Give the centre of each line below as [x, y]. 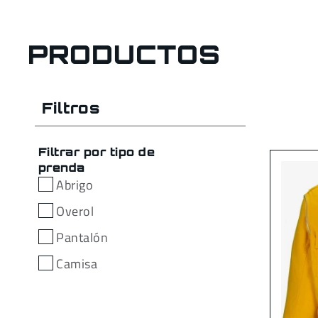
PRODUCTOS [124, 54]
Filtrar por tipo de [97, 152]
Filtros [71, 108]
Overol [75, 211]
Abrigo [75, 185]
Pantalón [82, 237]
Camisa [77, 264]
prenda [62, 168]
